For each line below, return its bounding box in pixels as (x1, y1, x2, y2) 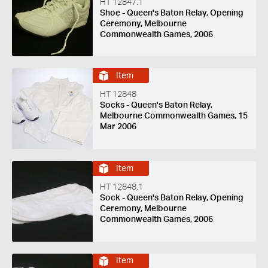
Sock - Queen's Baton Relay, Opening (99, 194, 243, 203)
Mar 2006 (99, 123, 136, 132)
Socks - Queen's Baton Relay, (99, 101, 212, 110)
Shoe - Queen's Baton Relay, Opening (99, 8, 243, 17)
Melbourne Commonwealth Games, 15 (99, 112, 248, 121)
